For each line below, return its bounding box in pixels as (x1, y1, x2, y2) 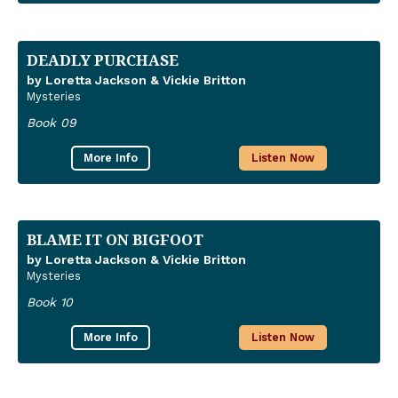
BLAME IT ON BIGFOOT (27, 229, 203, 251)
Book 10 (27, 295, 73, 310)
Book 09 (27, 115, 76, 130)
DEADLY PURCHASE (27, 49, 179, 70)
